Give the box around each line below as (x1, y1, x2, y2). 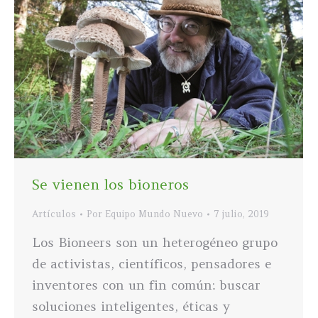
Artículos (32, 207, 76, 220)
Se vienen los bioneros (32, 175, 189, 193)
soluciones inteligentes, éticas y (32, 297, 230, 314)
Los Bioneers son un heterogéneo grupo (32, 234, 278, 251)
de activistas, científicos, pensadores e (32, 255, 271, 272)
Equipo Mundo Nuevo (105, 207, 203, 220)
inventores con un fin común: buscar (32, 276, 261, 293)
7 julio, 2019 (214, 207, 269, 220)
